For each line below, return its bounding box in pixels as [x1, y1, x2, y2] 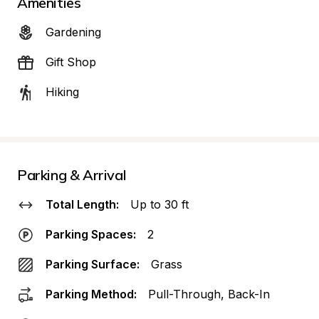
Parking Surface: [46, 257, 140, 271]
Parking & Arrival [17, 166, 127, 184]
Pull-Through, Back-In [148, 287, 270, 301]
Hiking [46, 85, 79, 99]
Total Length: [46, 197, 119, 211]
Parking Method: [46, 287, 137, 301]
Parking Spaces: [46, 227, 136, 241]
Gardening [46, 25, 101, 39]
